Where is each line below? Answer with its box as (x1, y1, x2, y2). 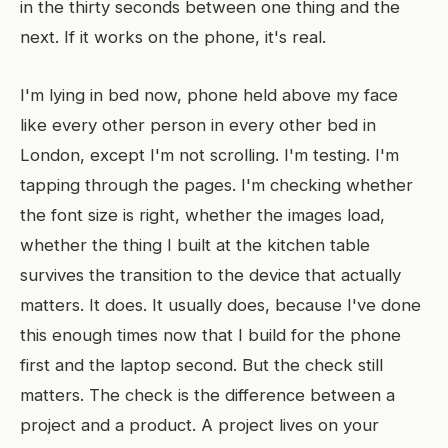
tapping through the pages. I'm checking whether (20, 175, 413, 195)
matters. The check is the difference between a (20, 385, 395, 405)
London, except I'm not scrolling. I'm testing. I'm (20, 145, 399, 165)
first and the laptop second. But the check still (20, 355, 383, 375)
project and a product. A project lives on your (20, 415, 379, 435)
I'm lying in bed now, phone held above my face (20, 85, 398, 105)
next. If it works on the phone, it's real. (20, 27, 326, 47)
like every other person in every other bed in (20, 115, 376, 135)
